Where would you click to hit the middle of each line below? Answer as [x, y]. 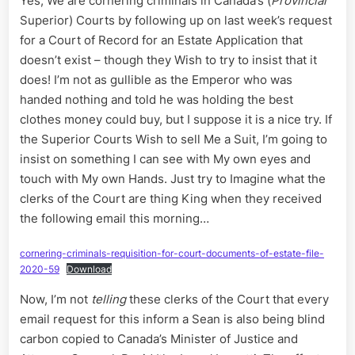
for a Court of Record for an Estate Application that [161, 40]
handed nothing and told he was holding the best [157, 99]
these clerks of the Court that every [229, 300]
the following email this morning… [115, 218]
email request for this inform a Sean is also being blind [172, 319]
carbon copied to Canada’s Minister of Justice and [159, 339]
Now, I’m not [55, 300]
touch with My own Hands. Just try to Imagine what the [173, 178]
